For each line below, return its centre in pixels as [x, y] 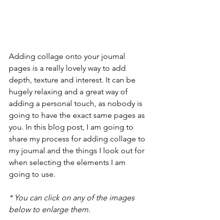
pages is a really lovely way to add [68, 68]
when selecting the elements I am [68, 163]
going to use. [32, 174]
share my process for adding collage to [78, 139]
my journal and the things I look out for [78, 151]
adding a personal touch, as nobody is [77, 104]
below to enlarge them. [50, 210]
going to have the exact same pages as [78, 115]
